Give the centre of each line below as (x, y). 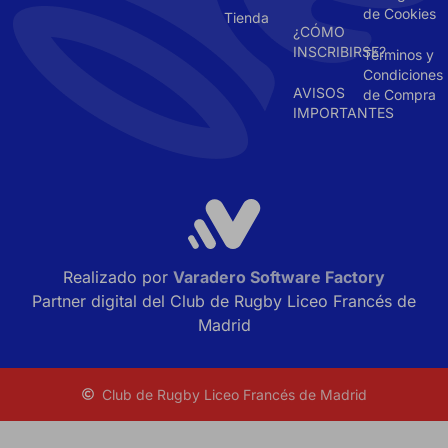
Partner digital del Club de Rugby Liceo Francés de (224, 301)
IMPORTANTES (344, 112)
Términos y (398, 54)
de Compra (399, 94)
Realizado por (118, 277)
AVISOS (319, 92)
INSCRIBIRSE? (340, 51)
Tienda (246, 17)
